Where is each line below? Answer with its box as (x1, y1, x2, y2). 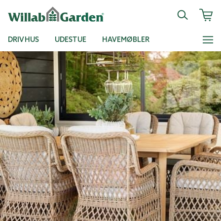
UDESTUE (54, 35, 86, 44)
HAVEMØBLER (102, 35, 150, 44)
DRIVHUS (8, 35, 39, 44)
